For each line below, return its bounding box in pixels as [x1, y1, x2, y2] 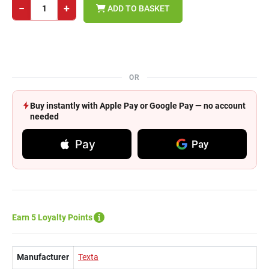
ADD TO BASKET [106, 3, 170, 13]
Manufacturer [17, 252, 69, 262]
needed [30, 112, 59, 121]
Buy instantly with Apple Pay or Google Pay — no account [30, 101, 246, 110]
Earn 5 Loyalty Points [12, 213, 92, 222]
